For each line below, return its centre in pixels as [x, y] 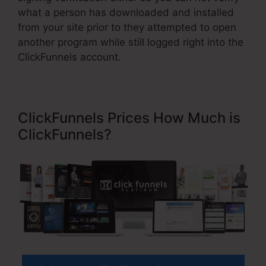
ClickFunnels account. [69, 57]
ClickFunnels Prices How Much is [129, 118]
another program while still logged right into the [131, 42]
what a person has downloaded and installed [126, 13]
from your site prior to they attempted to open [127, 28]
